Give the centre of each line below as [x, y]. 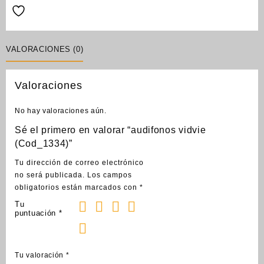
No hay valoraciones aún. [61, 110]
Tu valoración [40, 255]
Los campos [110, 175]
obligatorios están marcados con [77, 187]
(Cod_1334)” [44, 143]
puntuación [37, 213]
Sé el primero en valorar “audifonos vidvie [110, 130]
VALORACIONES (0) [45, 49]
